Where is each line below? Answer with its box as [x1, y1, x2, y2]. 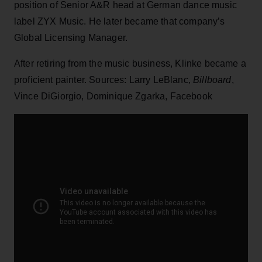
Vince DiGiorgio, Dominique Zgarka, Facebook [14, 91, 212, 101]
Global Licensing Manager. [14, 32, 128, 43]
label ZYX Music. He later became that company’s [14, 16, 225, 26]
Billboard [193, 74, 232, 85]
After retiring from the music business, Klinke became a [14, 58, 246, 68]
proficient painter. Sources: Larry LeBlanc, [14, 74, 194, 85]
